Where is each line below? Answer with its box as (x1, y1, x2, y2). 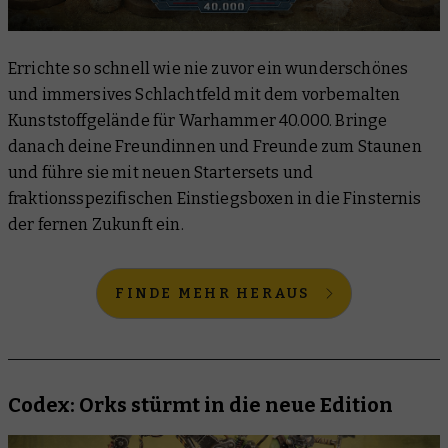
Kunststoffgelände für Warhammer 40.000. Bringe (8, 111, 388, 131)
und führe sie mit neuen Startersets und (8, 163, 314, 183)
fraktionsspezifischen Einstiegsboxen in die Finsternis (8, 189, 422, 209)
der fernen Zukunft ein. (8, 215, 184, 235)
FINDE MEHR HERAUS (115, 285, 310, 303)
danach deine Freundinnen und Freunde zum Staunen (8, 137, 422, 157)
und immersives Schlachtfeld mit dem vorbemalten (8, 85, 401, 105)
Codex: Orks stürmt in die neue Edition (8, 393, 393, 418)
